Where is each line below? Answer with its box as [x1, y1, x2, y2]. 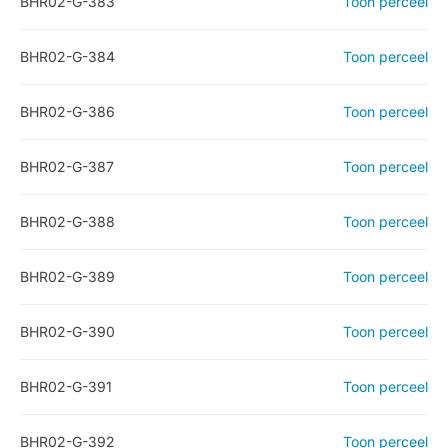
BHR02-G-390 [20, 323, 115, 340]
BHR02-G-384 [20, 48, 115, 65]
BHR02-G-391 [20, 378, 112, 395]
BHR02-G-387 [20, 158, 114, 175]
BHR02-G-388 [20, 213, 115, 230]
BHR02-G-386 [20, 103, 115, 120]
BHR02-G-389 [20, 268, 115, 285]
